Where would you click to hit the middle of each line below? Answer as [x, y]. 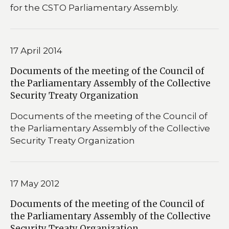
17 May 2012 [35, 183]
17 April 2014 [36, 50]
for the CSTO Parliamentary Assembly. [94, 7]
